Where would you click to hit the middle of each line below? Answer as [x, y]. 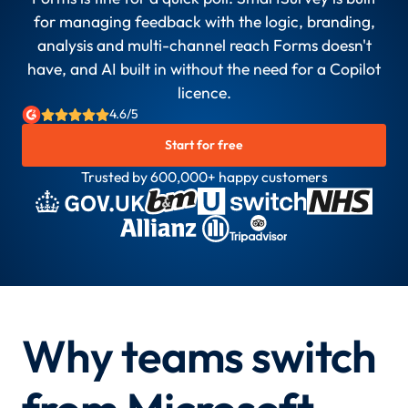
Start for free [204, 145]
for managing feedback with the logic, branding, [204, 21]
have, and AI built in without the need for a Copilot [204, 69]
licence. [204, 92]
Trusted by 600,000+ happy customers [204, 177]
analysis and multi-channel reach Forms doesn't [204, 45]
